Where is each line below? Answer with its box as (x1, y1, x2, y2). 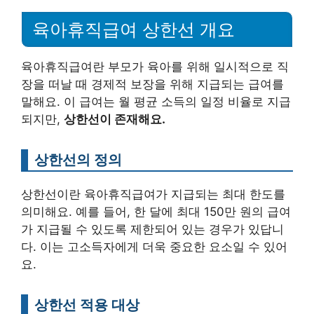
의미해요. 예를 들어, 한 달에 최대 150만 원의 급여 (21, 204, 291, 219)
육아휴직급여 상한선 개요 (32, 19, 235, 39)
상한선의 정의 (34, 150, 122, 168)
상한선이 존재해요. (64, 111, 165, 126)
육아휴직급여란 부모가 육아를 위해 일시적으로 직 (21, 59, 289, 74)
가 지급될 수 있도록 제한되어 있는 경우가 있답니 (21, 221, 284, 236)
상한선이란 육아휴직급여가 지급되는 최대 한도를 (21, 186, 285, 201)
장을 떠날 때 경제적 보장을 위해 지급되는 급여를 (21, 76, 284, 91)
